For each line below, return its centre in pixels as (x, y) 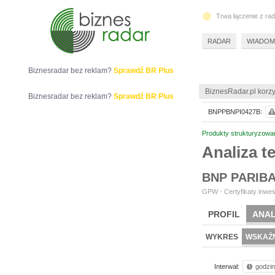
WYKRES (222, 237)
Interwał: (227, 266)
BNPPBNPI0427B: (235, 112)
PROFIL (224, 214)
